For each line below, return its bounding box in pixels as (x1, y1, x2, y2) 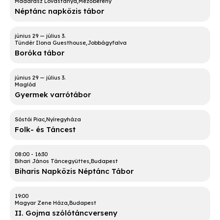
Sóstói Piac (15, 116, 45, 123)
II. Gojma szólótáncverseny (15, 208, 117, 218)
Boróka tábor (15, 48, 64, 58)
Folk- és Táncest (15, 125, 76, 135)
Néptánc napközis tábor (15, 6, 104, 16)
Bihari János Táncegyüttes (15, 158, 89, 165)
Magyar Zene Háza (15, 199, 68, 207)
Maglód (15, 81, 36, 88)
